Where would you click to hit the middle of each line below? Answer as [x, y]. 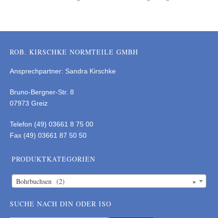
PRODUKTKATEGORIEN [54, 159]
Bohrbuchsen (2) [40, 181]
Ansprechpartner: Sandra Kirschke [63, 71]
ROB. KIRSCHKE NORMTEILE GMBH [74, 52]
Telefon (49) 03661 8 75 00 [52, 124]
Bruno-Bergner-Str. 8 [42, 92]
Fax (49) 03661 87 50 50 [48, 135]
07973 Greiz [29, 103]
